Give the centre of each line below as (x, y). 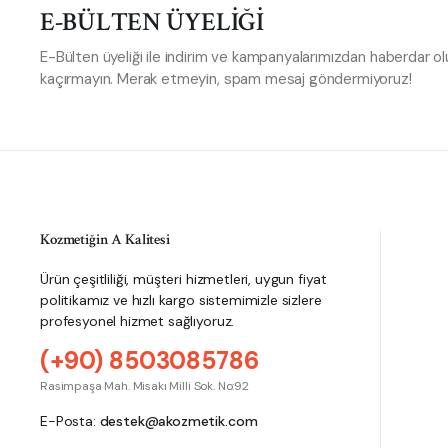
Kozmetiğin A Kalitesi (105, 239)
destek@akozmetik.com (178, 421)
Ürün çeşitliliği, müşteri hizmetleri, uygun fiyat (184, 279)
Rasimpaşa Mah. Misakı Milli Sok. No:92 (144, 386)
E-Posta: (70, 421)
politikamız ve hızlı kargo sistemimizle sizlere (181, 300)
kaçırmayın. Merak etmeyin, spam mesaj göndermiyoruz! (226, 79)
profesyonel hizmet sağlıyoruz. (137, 321)
